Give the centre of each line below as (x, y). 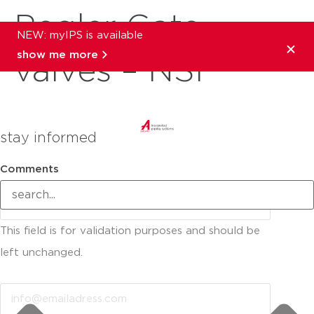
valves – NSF (115, 71)
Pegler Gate (107, 27)
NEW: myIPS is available (80, 35)
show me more (57, 55)
